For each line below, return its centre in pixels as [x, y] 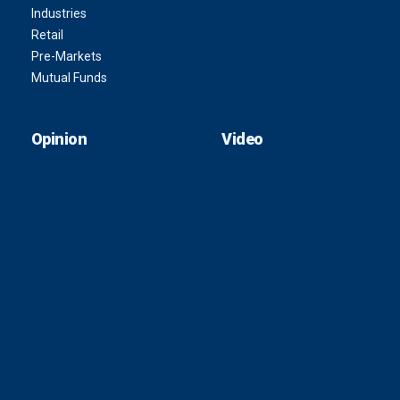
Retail [47, 34]
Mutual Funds [69, 77]
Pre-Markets [66, 56]
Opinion [59, 138]
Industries [58, 13]
